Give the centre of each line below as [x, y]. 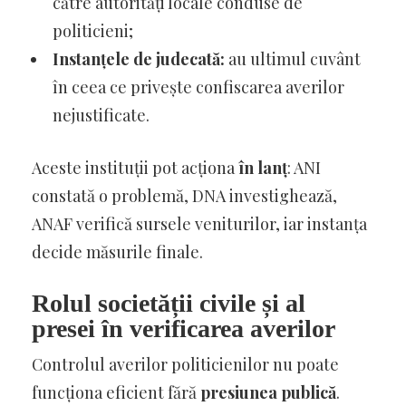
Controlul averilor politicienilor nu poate [185, 364]
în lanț [263, 167]
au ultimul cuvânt [293, 58]
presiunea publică [268, 392]
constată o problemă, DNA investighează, [184, 195]
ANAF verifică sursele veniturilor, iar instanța [199, 223]
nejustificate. [101, 115]
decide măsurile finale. [117, 251]
